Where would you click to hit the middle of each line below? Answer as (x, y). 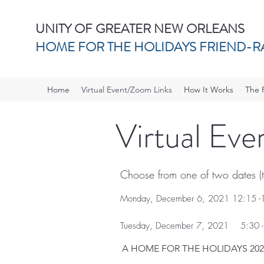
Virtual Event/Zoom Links (127, 90)
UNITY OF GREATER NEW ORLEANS (141, 29)
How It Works (209, 90)
